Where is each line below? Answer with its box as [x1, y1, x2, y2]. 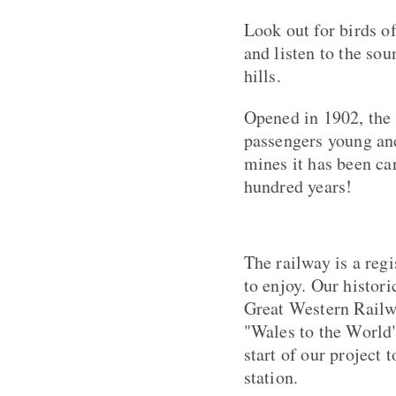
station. [243, 365, 305, 390]
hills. [243, 63, 281, 88]
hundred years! [243, 174, 353, 199]
